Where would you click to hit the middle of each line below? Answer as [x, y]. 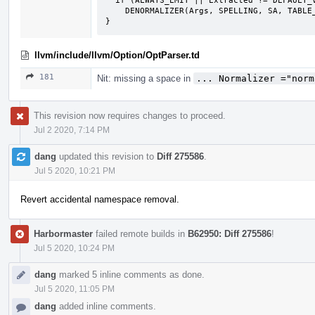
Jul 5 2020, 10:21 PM [75, 171]
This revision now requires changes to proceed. [130, 115]
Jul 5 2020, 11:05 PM [75, 289]
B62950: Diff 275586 [230, 233]
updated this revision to [107, 156]
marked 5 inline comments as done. [130, 274]
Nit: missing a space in [145, 78]
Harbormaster [63, 233]
